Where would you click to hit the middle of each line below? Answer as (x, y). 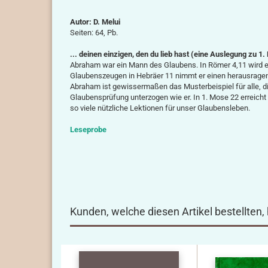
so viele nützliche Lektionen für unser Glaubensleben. (160, 108)
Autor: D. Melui (95, 22)
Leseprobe (88, 130)
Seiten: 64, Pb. (94, 33)
